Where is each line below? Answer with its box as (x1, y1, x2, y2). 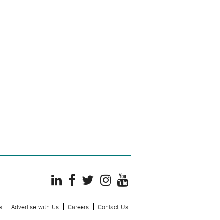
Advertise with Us (11, 202, 59, 211)
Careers (68, 202, 89, 211)
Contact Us (98, 202, 128, 211)
